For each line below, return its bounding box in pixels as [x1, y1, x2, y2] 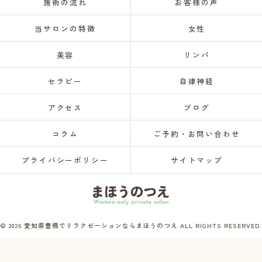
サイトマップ [170, 154, 223, 166]
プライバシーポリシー [21, 154, 109, 166]
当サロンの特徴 [35, 23, 96, 34]
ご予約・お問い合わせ [153, 128, 241, 139]
